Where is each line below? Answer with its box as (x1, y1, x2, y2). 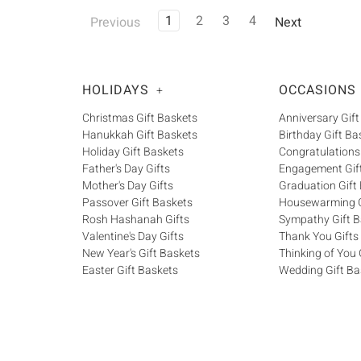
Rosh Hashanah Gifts (82, 211, 189, 229)
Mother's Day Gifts (82, 177, 173, 195)
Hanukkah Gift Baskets (82, 127, 197, 144)
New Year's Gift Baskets (82, 245, 200, 263)
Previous (87, 12, 141, 32)
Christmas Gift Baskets (82, 110, 197, 127)
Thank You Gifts (279, 228, 359, 246)
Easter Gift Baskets (82, 262, 178, 280)
